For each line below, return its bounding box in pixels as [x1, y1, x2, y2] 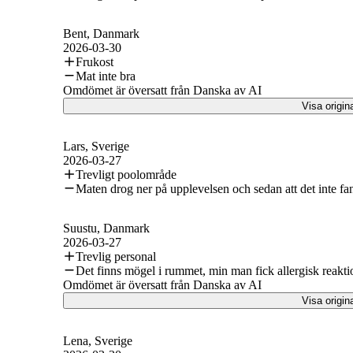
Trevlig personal [76, 249, 156, 263]
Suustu [63, 221, 97, 235]
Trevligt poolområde [76, 167, 176, 181]
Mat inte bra [76, 69, 136, 83]
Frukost [76, 54, 113, 69]
